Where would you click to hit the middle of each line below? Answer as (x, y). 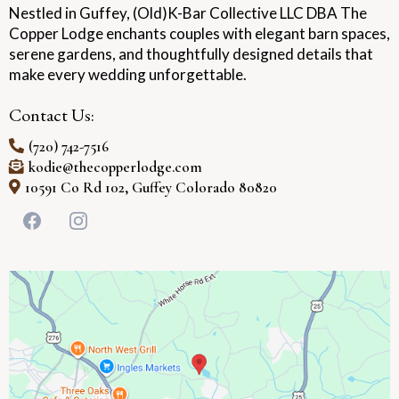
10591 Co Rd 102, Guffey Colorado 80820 (151, 187)
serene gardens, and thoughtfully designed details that (191, 53)
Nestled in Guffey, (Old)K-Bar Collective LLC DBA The (188, 12)
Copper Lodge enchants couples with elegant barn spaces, (199, 33)
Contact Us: (52, 114)
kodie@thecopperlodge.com (115, 167)
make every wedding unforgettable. (128, 74)
